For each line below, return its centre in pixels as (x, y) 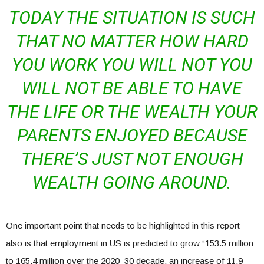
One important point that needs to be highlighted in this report (123, 225)
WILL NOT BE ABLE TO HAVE (132, 88)
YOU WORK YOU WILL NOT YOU (132, 64)
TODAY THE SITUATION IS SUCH (132, 17)
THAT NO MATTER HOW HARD (132, 41)
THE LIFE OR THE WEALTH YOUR (132, 111)
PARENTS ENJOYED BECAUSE (132, 135)
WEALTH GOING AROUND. (132, 182)
